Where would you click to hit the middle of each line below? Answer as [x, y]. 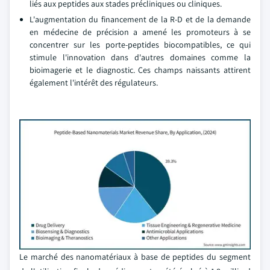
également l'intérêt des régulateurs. [94, 83]
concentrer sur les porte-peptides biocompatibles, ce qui [140, 45]
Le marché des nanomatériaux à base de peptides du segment [135, 257]
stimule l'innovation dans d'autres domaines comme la [140, 57]
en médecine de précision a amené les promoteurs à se [140, 32]
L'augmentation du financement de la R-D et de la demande [140, 19]
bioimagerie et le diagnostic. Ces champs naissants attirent [140, 70]
